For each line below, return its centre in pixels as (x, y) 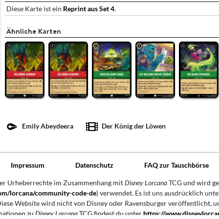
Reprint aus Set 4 (89, 9)
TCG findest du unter (110, 213)
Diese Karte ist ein (35, 9)
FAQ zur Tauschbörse (176, 165)
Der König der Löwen (134, 126)
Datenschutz (94, 165)
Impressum (27, 165)
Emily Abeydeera (48, 126)
